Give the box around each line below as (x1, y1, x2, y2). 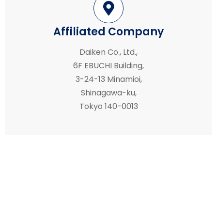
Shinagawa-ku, (80, 87, 137, 98)
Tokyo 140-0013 (79, 100, 138, 112)
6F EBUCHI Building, (73, 60, 144, 71)
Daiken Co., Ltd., (79, 46, 138, 58)
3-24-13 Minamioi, (75, 73, 142, 85)
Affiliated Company (53, 24, 164, 39)
